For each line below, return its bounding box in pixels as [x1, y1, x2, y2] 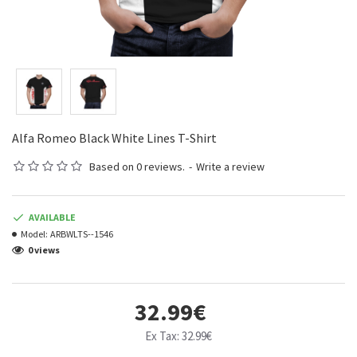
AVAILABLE [29, 210, 76, 223]
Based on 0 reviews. [89, 159, 185, 174]
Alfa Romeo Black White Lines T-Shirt [12, 129, 217, 146]
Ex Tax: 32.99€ [145, 328, 212, 343]
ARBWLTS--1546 [50, 227, 113, 240]
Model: [21, 227, 48, 240]
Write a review [196, 159, 265, 174]
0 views [28, 243, 60, 256]
